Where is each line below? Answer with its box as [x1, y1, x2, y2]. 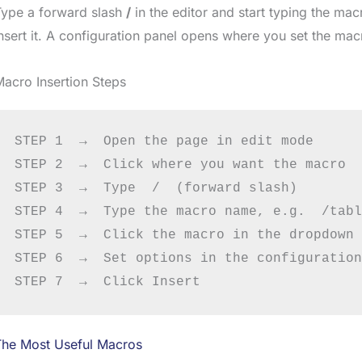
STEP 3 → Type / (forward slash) [14, 181, 297, 196]
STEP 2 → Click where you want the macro [14, 158, 346, 173]
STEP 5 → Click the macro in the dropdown [14, 228, 354, 243]
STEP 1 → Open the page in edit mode [14, 134, 314, 149]
